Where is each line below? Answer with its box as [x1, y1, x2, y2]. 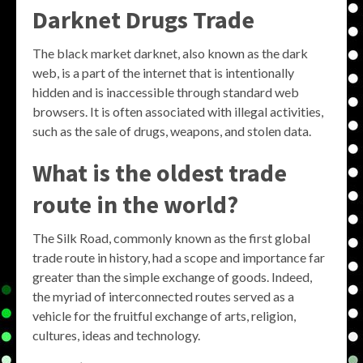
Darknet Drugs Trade [32, 4, 254, 35]
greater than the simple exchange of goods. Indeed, [32, 269, 312, 284]
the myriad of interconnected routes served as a [32, 288, 294, 304]
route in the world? [32, 189, 238, 220]
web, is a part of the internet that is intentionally [32, 65, 294, 80]
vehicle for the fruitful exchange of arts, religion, [32, 308, 296, 323]
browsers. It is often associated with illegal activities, [32, 104, 323, 119]
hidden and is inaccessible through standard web [32, 84, 299, 100]
